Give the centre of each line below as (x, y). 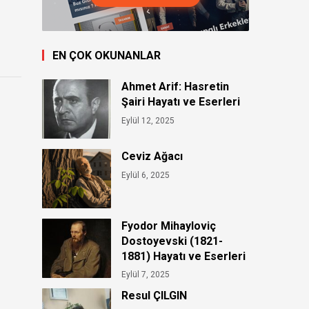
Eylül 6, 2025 (146, 175)
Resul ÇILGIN (154, 296)
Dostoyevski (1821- (172, 241)
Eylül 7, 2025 (146, 275)
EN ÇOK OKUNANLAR (107, 56)
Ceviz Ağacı (152, 156)
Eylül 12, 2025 (148, 121)
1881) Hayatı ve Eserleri (183, 256)
